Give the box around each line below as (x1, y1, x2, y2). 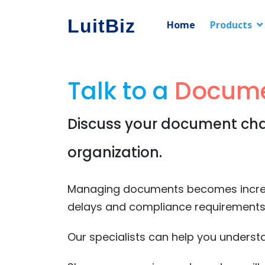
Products (210, 18, 252, 31)
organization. (67, 143, 162, 162)
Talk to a (67, 75, 174, 108)
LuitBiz (67, 15, 135, 37)
